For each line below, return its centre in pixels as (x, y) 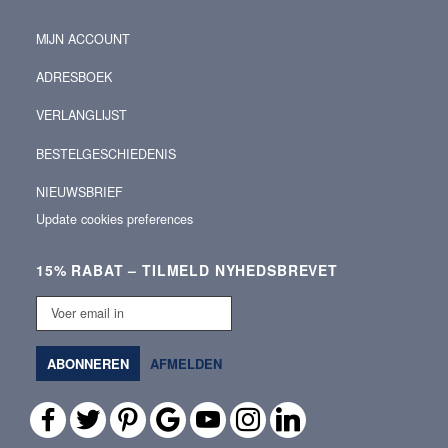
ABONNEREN (88, 363)
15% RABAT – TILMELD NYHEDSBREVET (187, 269)
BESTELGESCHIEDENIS (106, 153)
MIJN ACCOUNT (83, 39)
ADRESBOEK (74, 77)
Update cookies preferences (114, 218)
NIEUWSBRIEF (79, 191)
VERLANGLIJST (81, 115)
